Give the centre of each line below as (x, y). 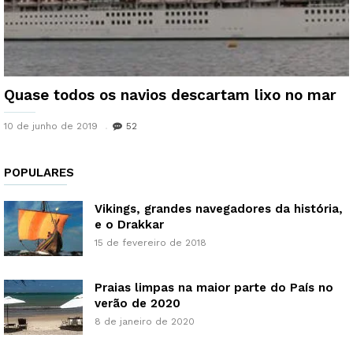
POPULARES (39, 173)
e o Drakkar (129, 225)
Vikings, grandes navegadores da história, (219, 209)
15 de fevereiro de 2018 (150, 243)
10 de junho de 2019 (51, 126)
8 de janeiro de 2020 (145, 322)
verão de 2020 (137, 304)
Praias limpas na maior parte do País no (214, 288)
